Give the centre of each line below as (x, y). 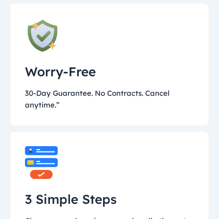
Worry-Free (60, 72)
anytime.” (42, 105)
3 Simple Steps (71, 199)
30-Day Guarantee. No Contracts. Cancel (97, 93)
